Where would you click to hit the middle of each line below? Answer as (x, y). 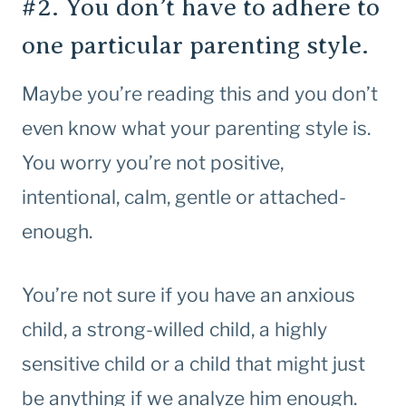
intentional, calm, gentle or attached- (184, 198)
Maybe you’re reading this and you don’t (200, 94)
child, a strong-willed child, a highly (174, 330)
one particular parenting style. (195, 45)
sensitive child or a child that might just (193, 364)
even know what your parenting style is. (198, 129)
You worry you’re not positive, (153, 163)
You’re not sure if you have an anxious (188, 295)
